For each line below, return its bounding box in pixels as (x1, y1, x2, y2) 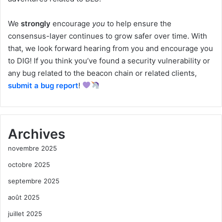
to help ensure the (105, 18, 171, 28)
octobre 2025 (8, 160, 50, 168)
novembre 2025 (8, 144, 57, 152)
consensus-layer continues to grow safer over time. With (8, 31, 207, 41)
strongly (21, 18, 51, 28)
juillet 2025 (8, 209, 42, 218)
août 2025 (8, 193, 40, 201)
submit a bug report (8, 80, 78, 90)
